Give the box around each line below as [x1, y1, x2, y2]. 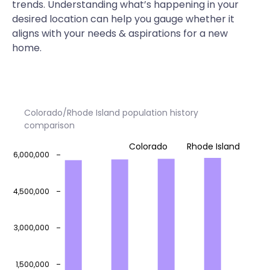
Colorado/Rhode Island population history [24, 107, 198, 119]
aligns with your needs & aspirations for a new [12, 27, 228, 40]
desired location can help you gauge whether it [12, 12, 234, 26]
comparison [24, 119, 75, 131]
